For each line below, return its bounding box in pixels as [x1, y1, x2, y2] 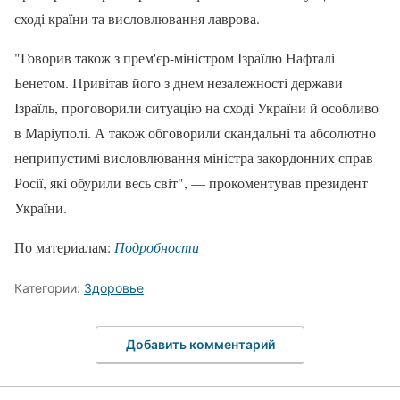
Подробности [114, 237, 199, 257]
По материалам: [14, 237, 114, 257]
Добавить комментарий [125, 336, 275, 352]
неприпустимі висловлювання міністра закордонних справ [14, 148, 373, 168]
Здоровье [84, 280, 144, 296]
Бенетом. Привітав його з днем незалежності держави [14, 73, 343, 93]
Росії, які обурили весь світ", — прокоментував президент [14, 173, 368, 193]
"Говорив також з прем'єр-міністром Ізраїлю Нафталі [14, 48, 335, 68]
